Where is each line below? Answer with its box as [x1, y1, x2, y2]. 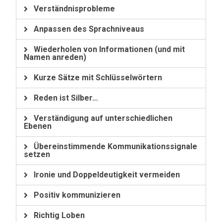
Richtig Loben [33, 211, 85, 220]
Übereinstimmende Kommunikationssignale [33, 142, 197, 151]
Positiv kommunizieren [33, 190, 120, 200]
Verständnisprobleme [33, 4, 115, 13]
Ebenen [24, 121, 52, 131]
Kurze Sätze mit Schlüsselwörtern [33, 73, 162, 82]
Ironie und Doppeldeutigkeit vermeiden [33, 170, 180, 179]
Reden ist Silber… [33, 93, 98, 103]
